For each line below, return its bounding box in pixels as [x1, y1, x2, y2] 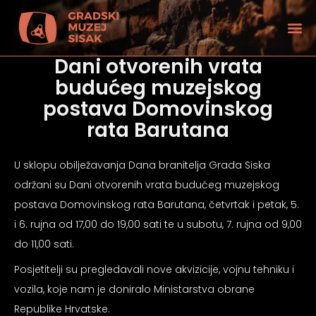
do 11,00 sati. [14, 237, 74, 251]
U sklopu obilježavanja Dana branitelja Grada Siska [14, 158, 270, 172]
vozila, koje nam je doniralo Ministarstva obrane [14, 282, 255, 296]
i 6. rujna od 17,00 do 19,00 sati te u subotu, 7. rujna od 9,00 [14, 217, 302, 231]
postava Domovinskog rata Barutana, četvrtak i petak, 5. [14, 197, 299, 212]
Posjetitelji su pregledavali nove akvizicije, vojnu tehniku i [14, 262, 294, 276]
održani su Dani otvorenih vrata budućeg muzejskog [14, 178, 279, 192]
